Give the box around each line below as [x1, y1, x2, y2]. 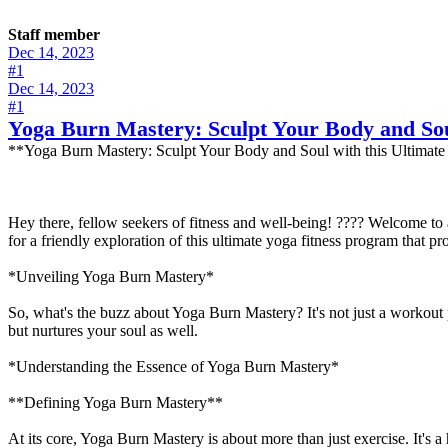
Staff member [8, 25, 100, 43]
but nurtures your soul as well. [8, 321, 198, 339]
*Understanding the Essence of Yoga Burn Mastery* [8, 357, 339, 375]
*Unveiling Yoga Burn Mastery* [8, 267, 214, 285]
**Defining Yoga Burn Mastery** [8, 393, 223, 411]
